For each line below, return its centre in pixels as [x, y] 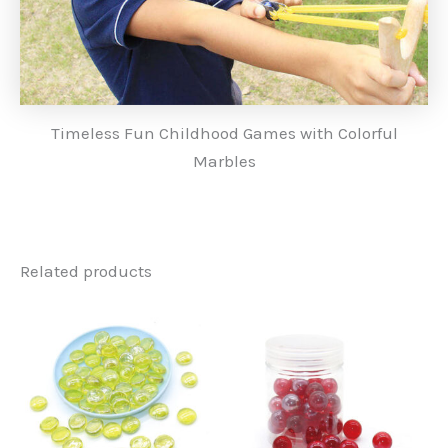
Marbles [224, 161]
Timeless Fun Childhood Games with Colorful [224, 133]
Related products [86, 270]
